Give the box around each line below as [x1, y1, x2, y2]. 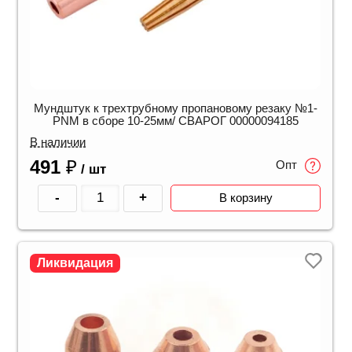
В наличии [30, 134, 86, 148]
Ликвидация [37, 255, 113, 269]
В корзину [218, 191, 273, 205]
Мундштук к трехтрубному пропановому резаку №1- [33, 101, 317, 115]
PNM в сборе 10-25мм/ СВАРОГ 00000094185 [52, 113, 299, 127]
